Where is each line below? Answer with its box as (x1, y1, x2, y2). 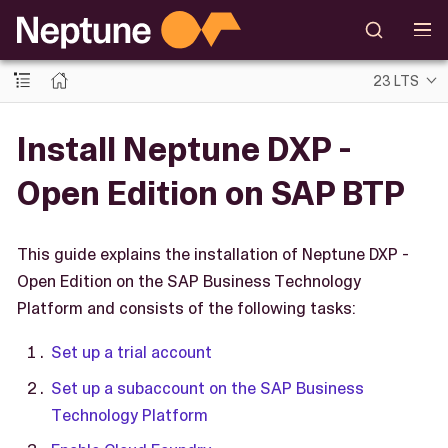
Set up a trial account (51, 341, 212, 363)
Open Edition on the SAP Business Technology (17, 270, 361, 292)
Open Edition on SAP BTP (17, 170, 405, 216)
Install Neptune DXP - (17, 126, 352, 172)
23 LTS (373, 71, 420, 90)
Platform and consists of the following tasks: (17, 297, 356, 319)
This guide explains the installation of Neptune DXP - (17, 243, 409, 265)
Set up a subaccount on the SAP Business (51, 376, 364, 399)
